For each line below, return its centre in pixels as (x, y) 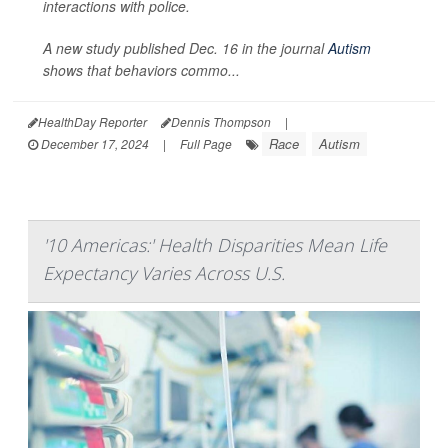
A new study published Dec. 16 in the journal (185, 48)
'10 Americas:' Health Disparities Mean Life (215, 245)
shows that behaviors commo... (141, 70)
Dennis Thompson (221, 122)
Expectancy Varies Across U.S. (164, 273)
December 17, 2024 (93, 144)
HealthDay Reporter (92, 122)
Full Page (206, 144)
